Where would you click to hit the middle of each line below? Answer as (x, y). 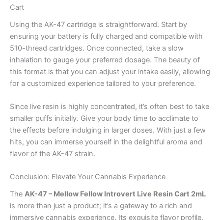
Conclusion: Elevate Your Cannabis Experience (88, 177)
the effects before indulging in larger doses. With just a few (108, 130)
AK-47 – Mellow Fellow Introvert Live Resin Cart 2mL (115, 194)
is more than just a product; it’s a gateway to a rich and (101, 206)
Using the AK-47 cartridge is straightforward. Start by (98, 24)
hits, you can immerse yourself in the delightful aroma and (106, 142)
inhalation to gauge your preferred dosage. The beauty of (105, 60)
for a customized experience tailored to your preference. (103, 83)
